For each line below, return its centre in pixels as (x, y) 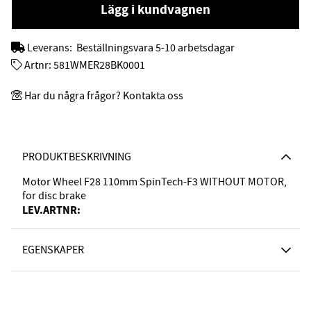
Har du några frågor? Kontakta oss (104, 95)
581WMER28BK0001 (99, 65)
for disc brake (54, 195)
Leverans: (51, 48)
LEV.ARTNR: (51, 210)
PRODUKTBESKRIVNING (77, 157)
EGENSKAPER (53, 250)
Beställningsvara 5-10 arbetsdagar (155, 48)
